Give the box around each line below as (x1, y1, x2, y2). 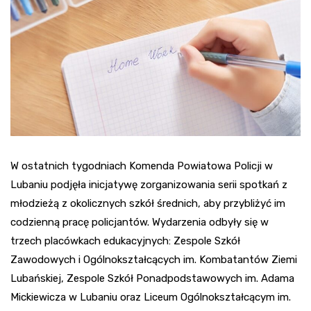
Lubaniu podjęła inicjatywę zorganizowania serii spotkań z (10, 178, 287, 192)
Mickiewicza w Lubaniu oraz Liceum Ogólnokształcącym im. (10, 291, 291, 304)
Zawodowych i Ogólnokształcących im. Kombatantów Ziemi (10, 253, 297, 267)
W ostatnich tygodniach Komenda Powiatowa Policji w (10, 160, 273, 173)
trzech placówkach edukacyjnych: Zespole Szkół (10, 235, 240, 248)
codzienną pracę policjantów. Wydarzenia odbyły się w (10, 216, 269, 229)
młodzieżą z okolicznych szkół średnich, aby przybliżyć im (10, 197, 285, 210)
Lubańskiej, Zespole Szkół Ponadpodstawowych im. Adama (10, 272, 294, 285)
